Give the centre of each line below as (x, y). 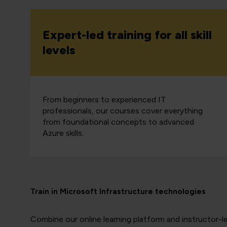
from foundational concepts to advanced (118, 122)
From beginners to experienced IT (104, 100)
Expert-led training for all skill (127, 35)
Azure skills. (63, 133)
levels (59, 50)
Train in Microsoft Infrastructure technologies (118, 192)
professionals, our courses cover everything (123, 111)
